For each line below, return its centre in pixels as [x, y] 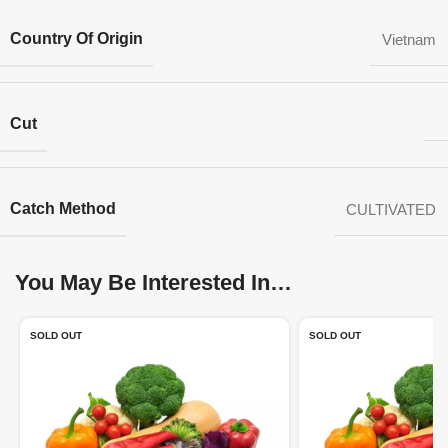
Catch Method [63, 208]
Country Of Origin [76, 38]
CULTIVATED [391, 209]
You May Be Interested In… [153, 282]
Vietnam [409, 39]
